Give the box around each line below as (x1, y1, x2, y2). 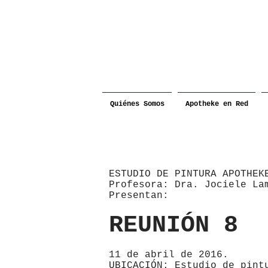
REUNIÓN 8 (109, 212, 238, 239)
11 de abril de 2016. (109, 249, 229, 260)
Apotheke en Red (185, 100, 248, 108)
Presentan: (109, 190, 169, 201)
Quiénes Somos (109, 100, 165, 108)
